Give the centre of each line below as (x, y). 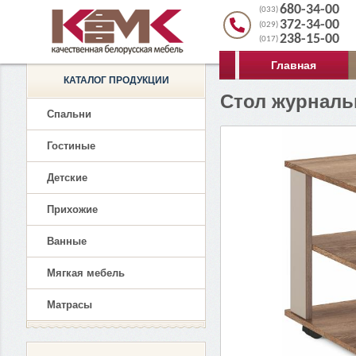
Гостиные (71, 146)
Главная (294, 65)
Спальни (69, 114)
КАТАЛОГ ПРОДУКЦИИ (116, 80)
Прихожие (72, 209)
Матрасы (70, 305)
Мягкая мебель (86, 273)
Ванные (67, 241)
